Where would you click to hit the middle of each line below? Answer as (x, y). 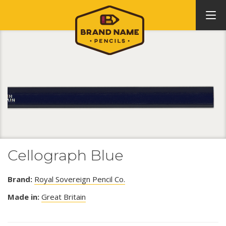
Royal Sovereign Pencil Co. (80, 179)
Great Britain (64, 196)
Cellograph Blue (66, 155)
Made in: (23, 196)
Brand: (20, 179)
